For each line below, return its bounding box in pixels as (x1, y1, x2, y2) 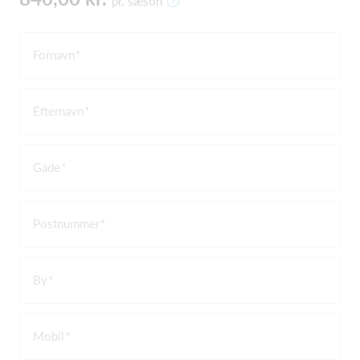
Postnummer (33, 215, 100, 231)
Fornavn (33, 47, 75, 62)
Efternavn (33, 103, 84, 118)
